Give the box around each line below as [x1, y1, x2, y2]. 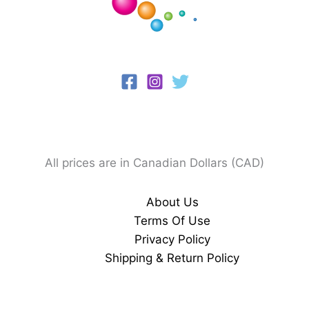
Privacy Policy [134, 232, 210, 246]
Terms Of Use [134, 214, 210, 228]
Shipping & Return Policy [105, 251, 239, 265]
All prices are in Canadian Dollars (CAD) [45, 156, 264, 170]
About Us [146, 195, 199, 209]
